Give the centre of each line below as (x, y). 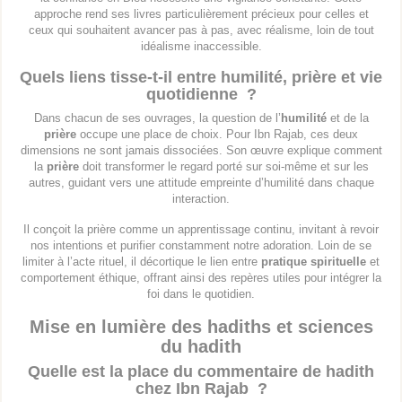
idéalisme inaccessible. (201, 47)
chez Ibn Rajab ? (201, 389)
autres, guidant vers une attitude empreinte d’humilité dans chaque (201, 183)
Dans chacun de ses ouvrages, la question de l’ (157, 118)
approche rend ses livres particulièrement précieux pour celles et (201, 14)
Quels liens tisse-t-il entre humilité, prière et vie (201, 78)
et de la (347, 118)
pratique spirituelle (314, 262)
